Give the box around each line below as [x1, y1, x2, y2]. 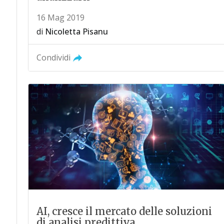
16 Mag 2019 [36, 11, 84, 23]
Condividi [36, 51, 70, 63]
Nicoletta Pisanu [44, 25, 108, 37]
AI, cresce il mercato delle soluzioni [36, 205, 212, 218]
